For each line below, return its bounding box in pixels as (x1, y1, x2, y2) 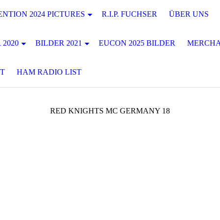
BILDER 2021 (35, 39, 82, 47)
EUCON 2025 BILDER (99, 39, 175, 47)
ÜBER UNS (169, 10, 209, 18)
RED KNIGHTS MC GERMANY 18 (50, 107, 170, 115)
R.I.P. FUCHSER (102, 10, 157, 18)
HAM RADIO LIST (17, 68, 82, 76)
